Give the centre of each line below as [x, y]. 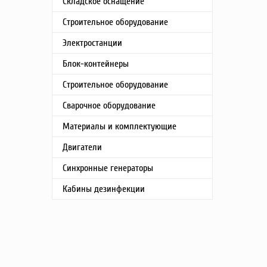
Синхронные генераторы [108, 168]
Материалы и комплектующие [119, 126]
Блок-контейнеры [96, 64]
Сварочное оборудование [109, 105]
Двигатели [82, 147]
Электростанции [92, 43]
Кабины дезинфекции [104, 189]
